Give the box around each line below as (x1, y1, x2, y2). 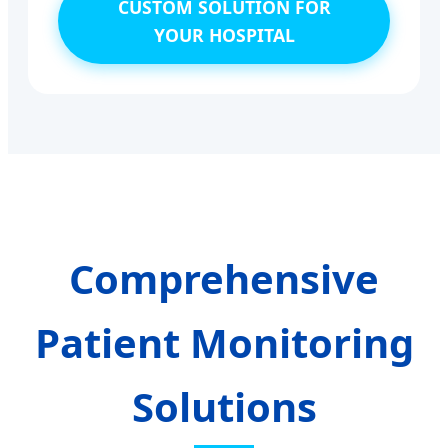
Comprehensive (69, 250, 379, 306)
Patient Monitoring (34, 314, 414, 370)
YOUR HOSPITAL (153, 22, 295, 47)
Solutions (131, 378, 317, 434)
